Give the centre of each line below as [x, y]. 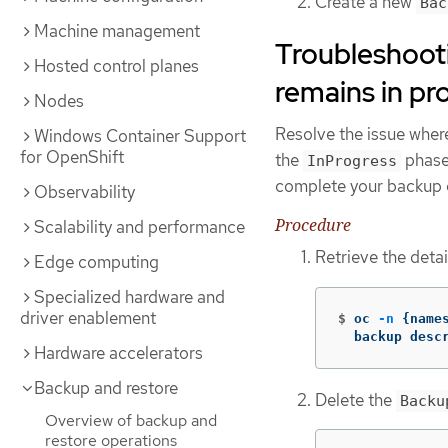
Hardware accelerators [118, 353]
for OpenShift [72, 157]
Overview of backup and [131, 420]
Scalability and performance [139, 227]
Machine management [117, 31]
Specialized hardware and [129, 297]
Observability [84, 192]
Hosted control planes [116, 66]
